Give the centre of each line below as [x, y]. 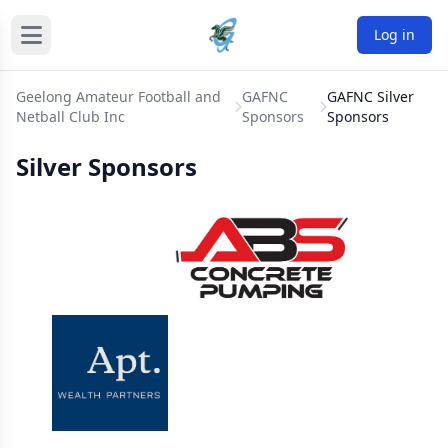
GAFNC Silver [371, 96]
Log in [394, 34]
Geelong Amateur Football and [118, 96]
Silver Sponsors [106, 166]
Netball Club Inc [70, 116]
